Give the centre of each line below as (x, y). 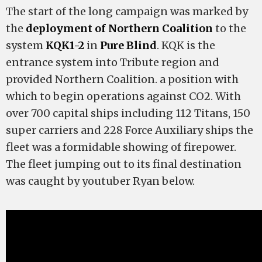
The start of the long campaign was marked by (127, 11)
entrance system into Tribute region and (113, 62)
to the (230, 28)
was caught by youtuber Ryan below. (100, 181)
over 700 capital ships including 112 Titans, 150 (128, 113)
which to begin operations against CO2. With (123, 96)
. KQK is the (186, 45)
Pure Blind (128, 45)
